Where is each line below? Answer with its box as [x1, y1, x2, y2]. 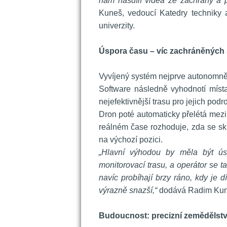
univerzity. [99, 21, 135, 30]
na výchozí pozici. [99, 135, 163, 144]
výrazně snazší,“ [99, 185, 159, 195]
